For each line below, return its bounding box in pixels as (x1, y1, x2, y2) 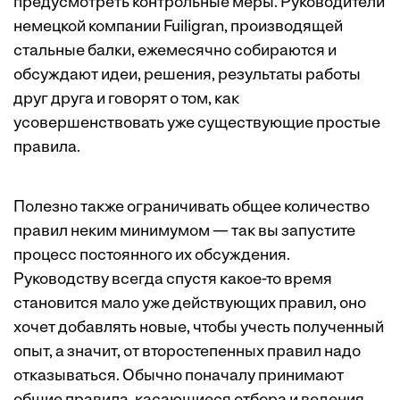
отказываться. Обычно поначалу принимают (13, 368, 344, 385)
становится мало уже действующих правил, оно (13, 296, 366, 312)
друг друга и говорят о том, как (13, 91, 239, 108)
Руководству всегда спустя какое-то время (13, 271, 332, 288)
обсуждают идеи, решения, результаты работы (13, 67, 361, 84)
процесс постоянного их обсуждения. (13, 247, 290, 264)
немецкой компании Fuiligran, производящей (13, 19, 343, 36)
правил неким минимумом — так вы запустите (13, 223, 355, 240)
